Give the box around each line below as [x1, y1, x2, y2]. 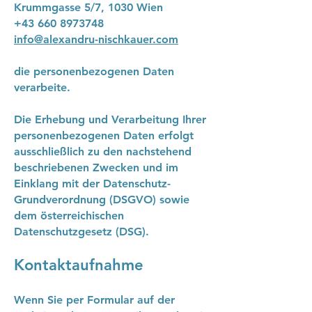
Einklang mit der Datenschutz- [14, 177, 171, 190]
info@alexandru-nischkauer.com [14, 33, 178, 46]
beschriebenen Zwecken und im [14, 161, 178, 174]
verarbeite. [14, 81, 70, 94]
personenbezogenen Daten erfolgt [14, 129, 194, 142]
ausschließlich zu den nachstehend [14, 145, 192, 158]
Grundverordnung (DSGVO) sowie [14, 193, 189, 206]
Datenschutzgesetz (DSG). [14, 225, 149, 238]
